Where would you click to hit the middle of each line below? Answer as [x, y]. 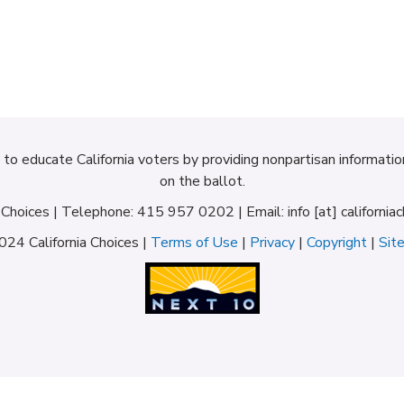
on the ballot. [202, 181]
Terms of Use [194, 243]
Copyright [336, 243]
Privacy [272, 243]
